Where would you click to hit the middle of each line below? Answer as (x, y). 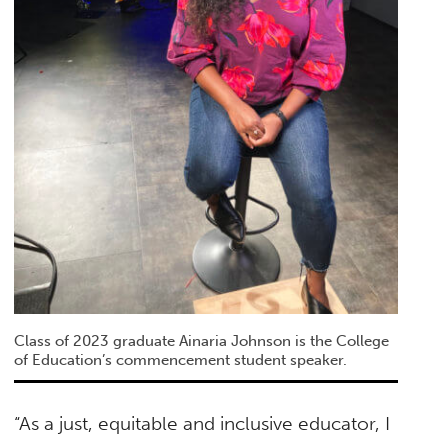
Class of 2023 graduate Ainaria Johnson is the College (202, 340)
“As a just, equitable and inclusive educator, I (202, 423)
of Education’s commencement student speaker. (181, 359)
